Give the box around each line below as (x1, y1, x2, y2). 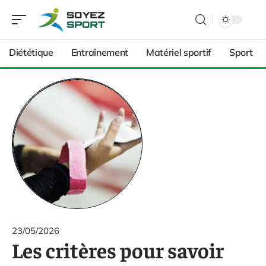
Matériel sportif (145, 46, 211, 58)
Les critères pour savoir (12, 236, 224, 263)
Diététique (9, 46, 53, 58)
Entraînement (71, 46, 128, 58)
